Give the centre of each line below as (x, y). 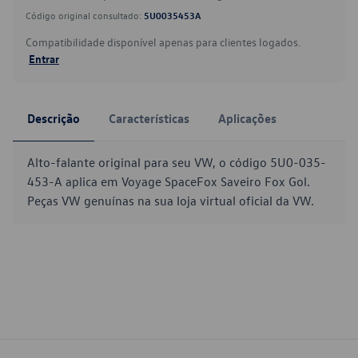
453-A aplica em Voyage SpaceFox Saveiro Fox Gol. (169, 181)
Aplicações (247, 118)
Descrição (54, 118)
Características (149, 118)
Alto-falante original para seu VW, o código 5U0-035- (177, 162)
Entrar (44, 58)
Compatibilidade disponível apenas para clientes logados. (163, 42)
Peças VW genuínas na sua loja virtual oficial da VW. (171, 201)
